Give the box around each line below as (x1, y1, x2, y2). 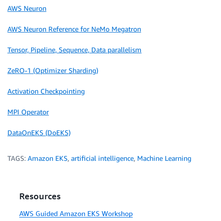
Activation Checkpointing (7, 87, 85, 96)
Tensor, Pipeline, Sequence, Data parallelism (7, 45, 142, 54)
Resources (19, 190, 61, 202)
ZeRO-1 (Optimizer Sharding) (7, 66, 98, 75)
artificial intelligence (71, 154, 134, 163)
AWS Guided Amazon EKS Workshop (19, 209, 133, 218)
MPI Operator (7, 108, 49, 116)
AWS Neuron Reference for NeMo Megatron (7, 25, 141, 34)
